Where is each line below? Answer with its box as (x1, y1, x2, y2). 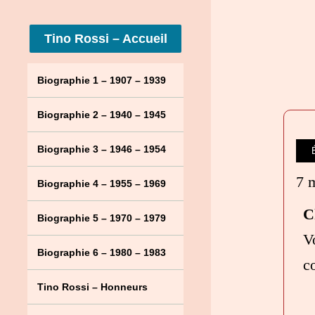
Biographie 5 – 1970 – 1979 (37, 212, 166, 224)
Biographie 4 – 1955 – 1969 (37, 178, 166, 189)
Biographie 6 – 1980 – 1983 (37, 247, 166, 258)
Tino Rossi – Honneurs (37, 281, 148, 292)
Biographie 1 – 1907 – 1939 (37, 75, 166, 86)
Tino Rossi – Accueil (44, 32, 168, 46)
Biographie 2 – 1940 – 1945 (37, 109, 166, 120)
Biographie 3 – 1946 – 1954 (37, 143, 166, 155)
